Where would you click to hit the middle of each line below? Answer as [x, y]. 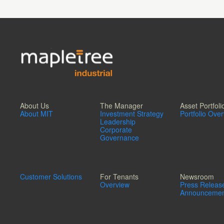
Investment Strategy [132, 114]
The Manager [121, 106]
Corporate [116, 130]
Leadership [118, 122]
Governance [119, 138]
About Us [34, 106]
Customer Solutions [51, 177]
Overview [115, 185]
